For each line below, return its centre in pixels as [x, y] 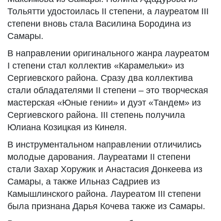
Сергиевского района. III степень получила [96, 115]
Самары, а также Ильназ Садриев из [84, 182]
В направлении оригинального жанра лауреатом [108, 53]
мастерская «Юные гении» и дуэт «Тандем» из [104, 103]
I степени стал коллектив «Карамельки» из [96, 66]
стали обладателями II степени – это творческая [108, 90]
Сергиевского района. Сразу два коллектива [100, 78]
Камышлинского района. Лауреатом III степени [104, 194]
